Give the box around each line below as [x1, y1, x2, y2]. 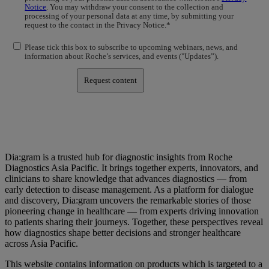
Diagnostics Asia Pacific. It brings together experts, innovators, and [5, 163, 258, 173]
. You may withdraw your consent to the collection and [46, 2, 224, 12]
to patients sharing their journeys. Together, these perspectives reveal [5, 217, 263, 227]
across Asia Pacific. [5, 238, 78, 249]
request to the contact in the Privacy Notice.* [25, 20, 171, 30]
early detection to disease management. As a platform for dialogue [5, 184, 253, 195]
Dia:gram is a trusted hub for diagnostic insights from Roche [5, 152, 232, 162]
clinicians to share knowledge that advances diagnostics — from [5, 174, 247, 184]
